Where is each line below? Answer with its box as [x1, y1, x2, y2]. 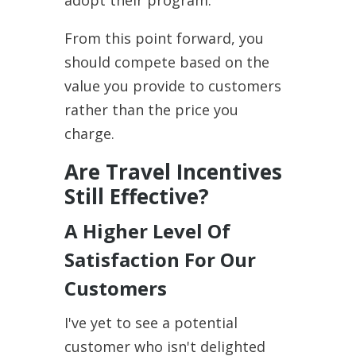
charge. [64, 123, 114, 143]
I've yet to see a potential [64, 312, 238, 332]
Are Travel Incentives [64, 157, 282, 186]
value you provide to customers [64, 75, 281, 95]
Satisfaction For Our [64, 246, 256, 273]
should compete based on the [64, 52, 269, 72]
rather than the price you [64, 99, 238, 119]
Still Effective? [64, 181, 209, 211]
